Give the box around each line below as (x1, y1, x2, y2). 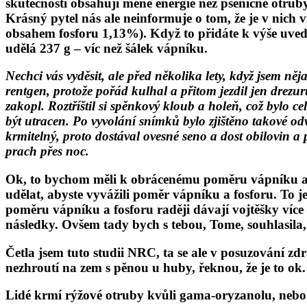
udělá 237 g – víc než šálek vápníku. (5, 40, 208, 56)
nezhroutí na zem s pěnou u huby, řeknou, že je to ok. (5, 260, 306, 275)
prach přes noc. (5, 144, 89, 159)
